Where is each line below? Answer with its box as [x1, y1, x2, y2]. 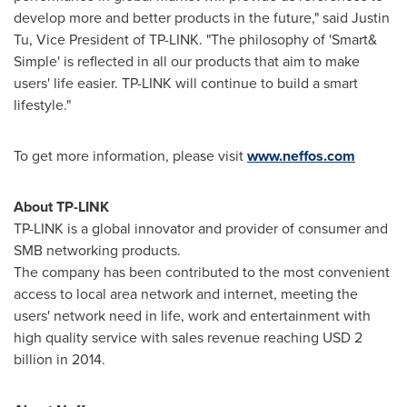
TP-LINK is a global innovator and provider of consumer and [14, 218, 388, 240]
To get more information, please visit [14, 145, 247, 167]
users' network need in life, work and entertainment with [14, 305, 371, 327]
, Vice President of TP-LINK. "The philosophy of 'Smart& [29, 29, 377, 51]
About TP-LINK [14, 196, 109, 218]
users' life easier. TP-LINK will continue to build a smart [14, 73, 358, 94]
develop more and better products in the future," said [14, 7, 352, 29]
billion [14, 349, 53, 371]
